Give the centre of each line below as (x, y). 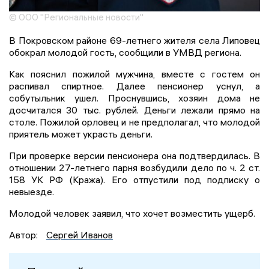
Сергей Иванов (80, 234)
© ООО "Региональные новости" (76, 17)
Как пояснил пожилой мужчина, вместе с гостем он (134, 74)
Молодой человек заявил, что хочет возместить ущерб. (132, 213)
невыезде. (32, 191)
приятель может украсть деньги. (81, 134)
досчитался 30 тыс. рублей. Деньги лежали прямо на (134, 110)
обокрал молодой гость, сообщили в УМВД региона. (125, 52)
